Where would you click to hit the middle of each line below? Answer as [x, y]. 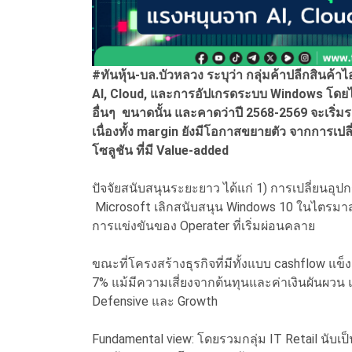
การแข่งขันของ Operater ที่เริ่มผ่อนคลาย [207, 226]
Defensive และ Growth [158, 302]
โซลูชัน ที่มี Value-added [162, 151]
